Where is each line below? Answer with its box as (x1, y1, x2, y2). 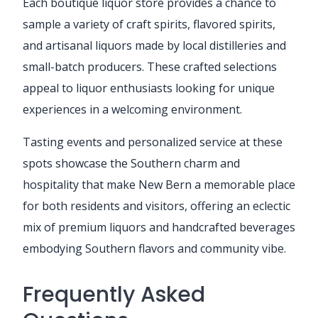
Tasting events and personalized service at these (23, 133, 283, 150)
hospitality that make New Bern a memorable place (23, 176, 295, 192)
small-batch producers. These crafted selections (23, 58, 277, 75)
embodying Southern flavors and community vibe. (23, 240, 286, 256)
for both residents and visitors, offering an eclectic (23, 197, 290, 214)
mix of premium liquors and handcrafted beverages (23, 219, 295, 235)
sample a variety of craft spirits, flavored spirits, (23, 16, 275, 32)
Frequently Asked (23, 279, 205, 309)
